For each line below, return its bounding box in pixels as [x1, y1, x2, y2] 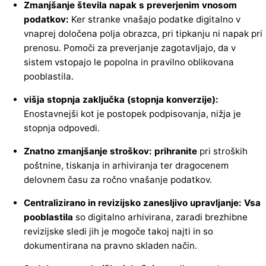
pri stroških [197, 145, 248, 157]
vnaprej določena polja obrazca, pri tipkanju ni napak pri [24, 27, 262, 39]
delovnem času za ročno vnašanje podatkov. [24, 174, 212, 186]
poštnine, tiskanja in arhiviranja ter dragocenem [24, 160, 229, 172]
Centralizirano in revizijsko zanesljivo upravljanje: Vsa [24, 197, 261, 209]
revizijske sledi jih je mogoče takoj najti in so [24, 226, 213, 237]
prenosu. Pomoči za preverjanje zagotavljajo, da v [24, 42, 236, 53]
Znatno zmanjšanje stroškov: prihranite [24, 145, 197, 157]
